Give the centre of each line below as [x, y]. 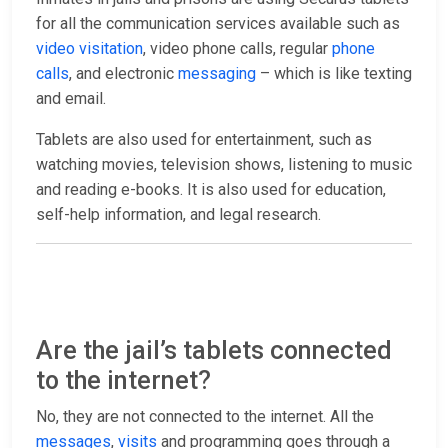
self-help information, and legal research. [178, 215]
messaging [217, 74]
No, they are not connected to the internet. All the [205, 417]
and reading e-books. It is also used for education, [211, 190]
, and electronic [123, 74]
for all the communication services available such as [218, 24]
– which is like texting [334, 74]
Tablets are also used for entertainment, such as [204, 140]
